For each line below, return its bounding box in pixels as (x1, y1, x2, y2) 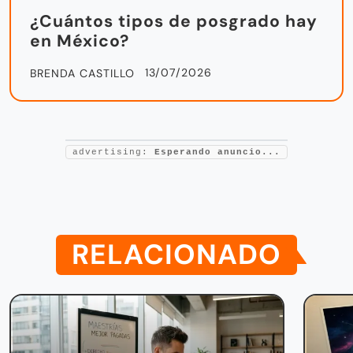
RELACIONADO (72, 236, 281, 273)
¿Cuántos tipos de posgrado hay (30, 9, 318, 32)
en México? (30, 29, 129, 52)
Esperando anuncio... (154, 147, 281, 157)
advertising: (72, 147, 154, 157)
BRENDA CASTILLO (30, 65, 135, 80)
